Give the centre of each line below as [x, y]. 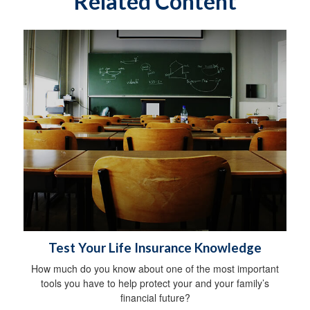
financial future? [155, 298]
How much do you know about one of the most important [155, 269]
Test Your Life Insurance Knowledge [155, 248]
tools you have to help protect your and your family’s [155, 283]
